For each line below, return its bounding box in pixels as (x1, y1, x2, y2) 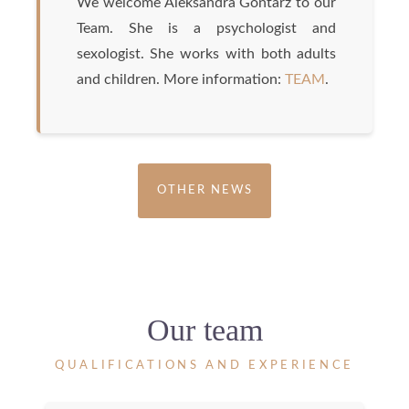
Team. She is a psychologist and (76, 21, 337, 37)
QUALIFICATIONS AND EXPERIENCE (54, 359, 355, 372)
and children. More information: (76, 72, 285, 88)
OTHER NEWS (156, 184, 253, 196)
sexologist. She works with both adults (76, 47, 337, 62)
